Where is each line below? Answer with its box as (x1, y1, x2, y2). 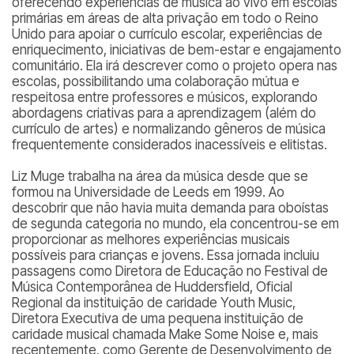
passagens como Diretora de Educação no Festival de (12, 263, 328, 279)
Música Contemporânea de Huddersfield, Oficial (12, 279, 292, 295)
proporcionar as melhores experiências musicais (12, 232, 290, 247)
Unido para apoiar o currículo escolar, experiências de (12, 26, 322, 42)
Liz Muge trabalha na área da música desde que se (12, 168, 308, 184)
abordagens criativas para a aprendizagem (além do (12, 105, 316, 121)
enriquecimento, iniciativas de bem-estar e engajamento (12, 42, 341, 58)
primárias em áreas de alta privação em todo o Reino (12, 10, 318, 26)
